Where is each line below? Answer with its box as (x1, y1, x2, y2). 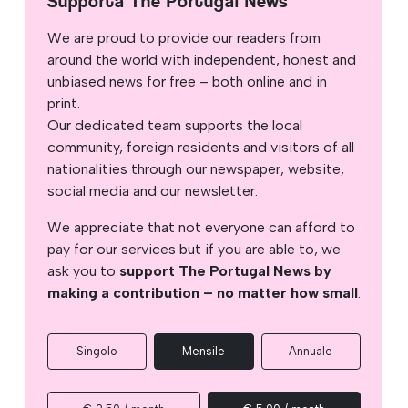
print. (47, 94, 80, 112)
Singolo (76, 343, 118, 358)
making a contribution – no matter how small (47, 283, 358, 301)
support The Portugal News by (119, 261, 331, 280)
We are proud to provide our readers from (47, 28, 321, 46)
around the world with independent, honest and (47, 50, 356, 68)
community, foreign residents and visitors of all (47, 138, 354, 156)
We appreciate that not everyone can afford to (47, 218, 355, 236)
